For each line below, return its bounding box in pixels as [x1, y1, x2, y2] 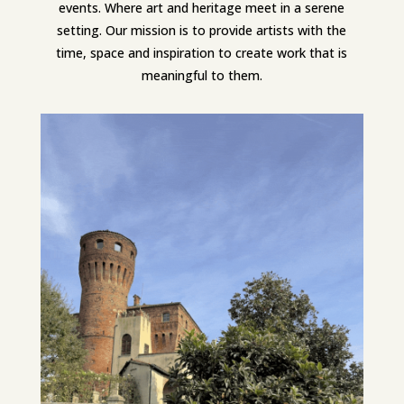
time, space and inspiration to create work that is [56, 44, 348, 62]
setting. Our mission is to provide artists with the [57, 22, 347, 40]
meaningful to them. [141, 67, 262, 85]
